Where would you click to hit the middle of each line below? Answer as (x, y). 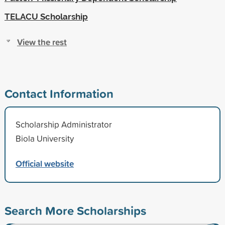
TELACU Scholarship (46, 16)
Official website (44, 163)
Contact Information (59, 93)
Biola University (44, 138)
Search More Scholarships (75, 210)
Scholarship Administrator (64, 124)
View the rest (42, 42)
